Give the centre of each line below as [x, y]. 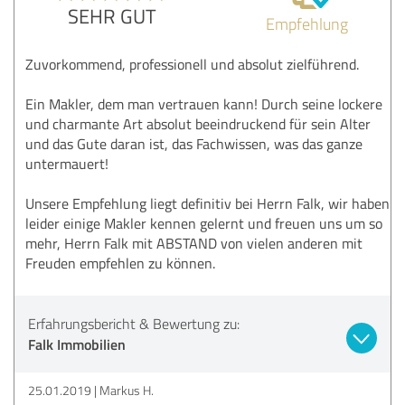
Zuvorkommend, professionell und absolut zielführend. [192, 64]
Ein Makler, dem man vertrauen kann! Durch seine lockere [204, 104]
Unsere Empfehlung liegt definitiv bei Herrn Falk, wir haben [207, 203]
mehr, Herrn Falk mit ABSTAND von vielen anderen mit [194, 243]
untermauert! [67, 163]
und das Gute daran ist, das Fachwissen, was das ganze [194, 143]
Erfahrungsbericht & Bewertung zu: [134, 323]
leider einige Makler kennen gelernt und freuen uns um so [204, 223]
